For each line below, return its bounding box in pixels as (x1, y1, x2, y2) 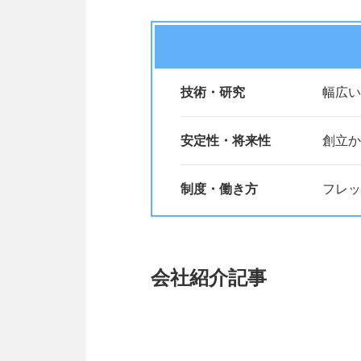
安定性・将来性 (180, 134, 271, 147)
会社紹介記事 (151, 267, 267, 288)
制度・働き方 (180, 182, 258, 196)
